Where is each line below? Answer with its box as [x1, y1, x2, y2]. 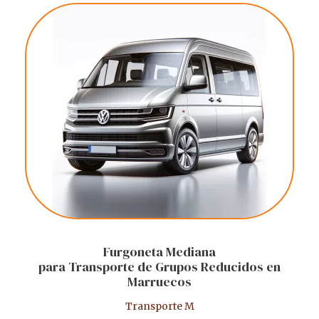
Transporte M [125, 300, 194, 313]
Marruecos [127, 273, 192, 291]
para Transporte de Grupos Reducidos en [38, 258, 281, 276]
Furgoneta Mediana [103, 243, 216, 261]
